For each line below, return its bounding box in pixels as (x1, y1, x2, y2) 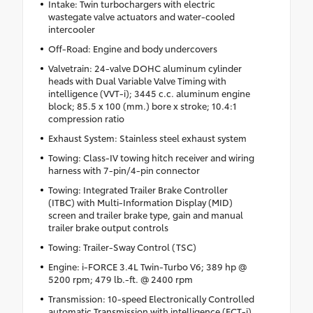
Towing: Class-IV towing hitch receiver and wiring (48, 151, 254, 164)
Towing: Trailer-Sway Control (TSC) (48, 240, 196, 254)
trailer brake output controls (48, 221, 168, 234)
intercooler (48, 22, 95, 36)
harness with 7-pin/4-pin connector (48, 163, 200, 177)
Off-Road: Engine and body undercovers (48, 42, 217, 55)
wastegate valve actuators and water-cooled (48, 10, 235, 23)
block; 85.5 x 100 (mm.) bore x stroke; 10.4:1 (48, 99, 237, 112)
